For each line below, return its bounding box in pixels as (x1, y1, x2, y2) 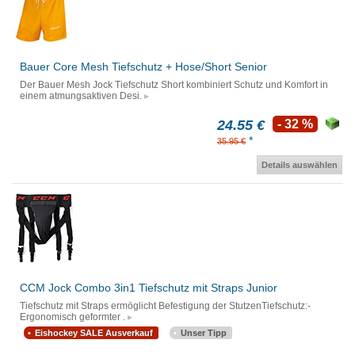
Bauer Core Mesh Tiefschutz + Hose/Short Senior (20, 60, 267, 74)
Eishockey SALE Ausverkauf (35, 328, 153, 338)
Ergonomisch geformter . (20, 311, 125, 323)
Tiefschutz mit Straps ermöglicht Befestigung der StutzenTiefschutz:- (20, 300, 311, 312)
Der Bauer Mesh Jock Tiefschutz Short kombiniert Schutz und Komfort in (20, 79, 328, 91)
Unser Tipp (181, 328, 227, 338)
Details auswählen (261, 160, 338, 170)
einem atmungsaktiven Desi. (20, 90, 142, 102)
